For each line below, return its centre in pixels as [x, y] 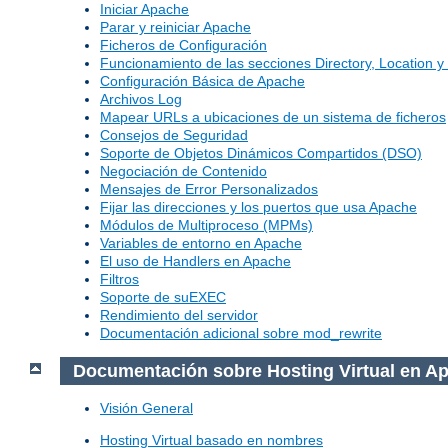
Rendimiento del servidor [179, 315]
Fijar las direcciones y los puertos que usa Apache [258, 207]
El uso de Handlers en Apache [195, 261]
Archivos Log [141, 99]
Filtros [119, 279]
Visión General [146, 408]
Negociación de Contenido [183, 171]
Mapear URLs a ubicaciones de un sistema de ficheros [273, 117]
